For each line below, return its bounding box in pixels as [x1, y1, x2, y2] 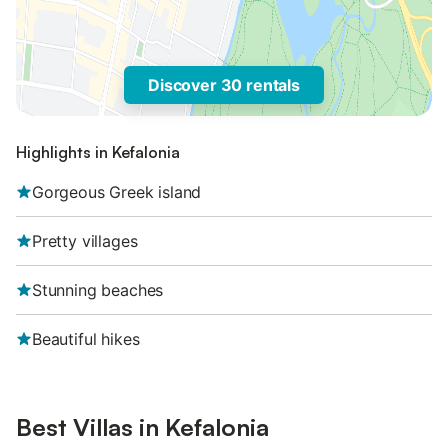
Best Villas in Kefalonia [16, 412, 269, 442]
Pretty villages [32, 231, 138, 251]
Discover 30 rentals [148, 75, 300, 95]
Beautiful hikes [32, 329, 140, 349]
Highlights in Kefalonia [16, 142, 180, 162]
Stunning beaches [32, 280, 164, 300]
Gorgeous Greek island [32, 182, 202, 202]
